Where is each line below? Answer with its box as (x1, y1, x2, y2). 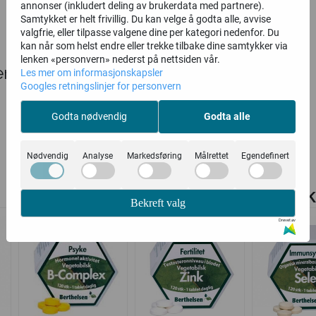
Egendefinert (241, 151, 290, 161)
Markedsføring (127, 151, 183, 161)
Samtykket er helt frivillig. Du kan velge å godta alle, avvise (20, 13, 271, 25)
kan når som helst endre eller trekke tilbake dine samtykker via (20, 40, 288, 51)
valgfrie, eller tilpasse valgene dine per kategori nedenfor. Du (20, 27, 279, 38)
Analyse (83, 151, 114, 161)
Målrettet (195, 151, 229, 161)
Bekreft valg (130, 197, 186, 209)
